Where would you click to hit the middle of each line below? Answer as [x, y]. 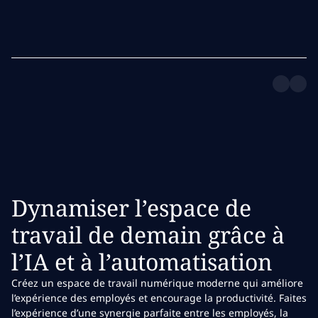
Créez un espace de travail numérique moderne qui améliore [157, 283]
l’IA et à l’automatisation [142, 262]
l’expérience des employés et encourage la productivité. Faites [159, 298]
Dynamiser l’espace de [131, 208]
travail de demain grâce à [148, 235]
